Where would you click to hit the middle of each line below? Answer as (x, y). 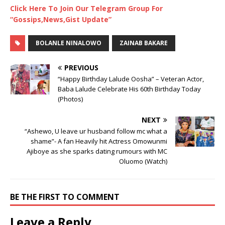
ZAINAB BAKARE (144, 43)
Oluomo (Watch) (143, 161)
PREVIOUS (81, 67)
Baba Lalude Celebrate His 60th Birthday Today (129, 89)
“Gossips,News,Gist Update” (61, 19)
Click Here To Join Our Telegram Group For (86, 8)
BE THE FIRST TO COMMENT (65, 197)
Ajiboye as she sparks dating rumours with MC (97, 151)
